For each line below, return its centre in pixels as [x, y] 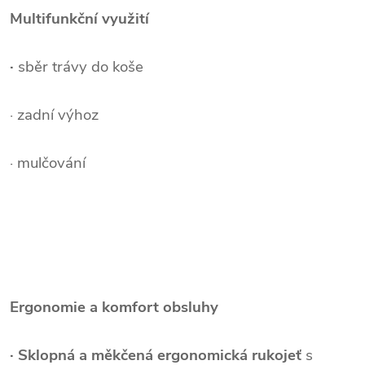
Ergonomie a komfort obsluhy [114, 307]
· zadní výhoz [54, 114]
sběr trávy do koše [81, 66]
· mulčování [48, 163]
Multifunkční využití [79, 18]
